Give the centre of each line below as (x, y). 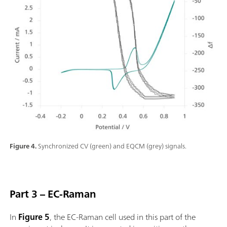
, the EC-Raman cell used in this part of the (123, 217)
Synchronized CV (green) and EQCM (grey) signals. (112, 146)
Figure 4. (24, 146)
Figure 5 (34, 217)
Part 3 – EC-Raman (53, 194)
